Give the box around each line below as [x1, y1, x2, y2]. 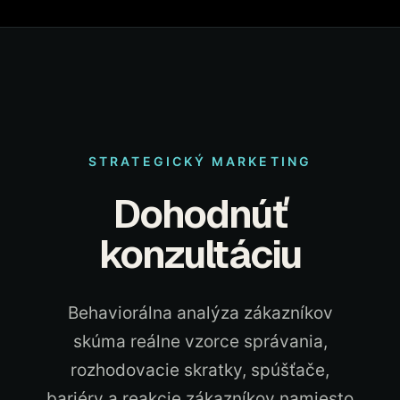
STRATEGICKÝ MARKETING [88, 154, 312, 169]
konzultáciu [99, 229, 301, 279]
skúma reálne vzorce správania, [72, 331, 328, 352]
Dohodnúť [112, 188, 287, 239]
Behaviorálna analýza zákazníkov [67, 303, 333, 323]
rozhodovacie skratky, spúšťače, [71, 360, 329, 380]
